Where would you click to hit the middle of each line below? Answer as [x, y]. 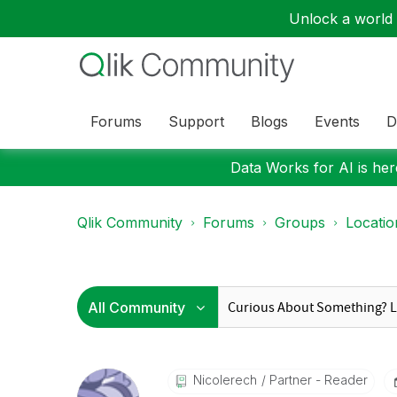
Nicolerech [225, 380]
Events [337, 121]
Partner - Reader [316, 380]
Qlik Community [130, 222]
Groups [300, 222]
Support [196, 121]
